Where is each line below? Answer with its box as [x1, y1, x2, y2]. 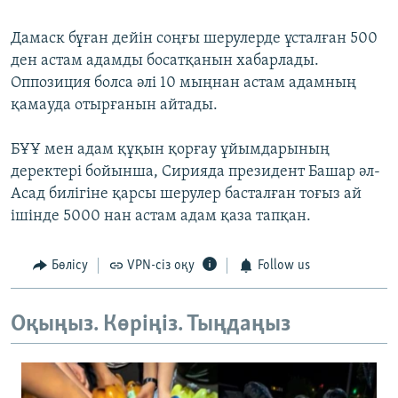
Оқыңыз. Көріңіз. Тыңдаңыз [11, 312, 291, 337]
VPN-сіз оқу [127, 259, 195, 274]
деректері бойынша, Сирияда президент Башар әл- [11, 163, 380, 181]
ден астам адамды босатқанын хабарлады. [11, 52, 319, 70]
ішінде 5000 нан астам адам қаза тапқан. [11, 208, 311, 226]
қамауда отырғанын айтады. [11, 97, 218, 115]
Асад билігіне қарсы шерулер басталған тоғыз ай [11, 186, 362, 203]
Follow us [257, 259, 310, 274]
